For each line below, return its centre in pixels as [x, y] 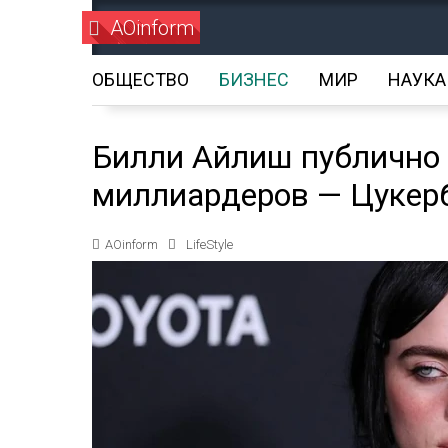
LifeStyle [209, 244]
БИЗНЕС [254, 79]
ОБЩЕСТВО [140, 79]
